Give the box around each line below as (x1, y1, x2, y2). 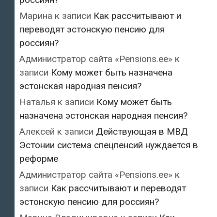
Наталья (19, 96, 55, 108)
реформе (19, 153, 58, 164)
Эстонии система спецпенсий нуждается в (19, 139, 198, 151)
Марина (19, 10, 52, 21)
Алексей (19, 125, 55, 137)
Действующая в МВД (96, 125, 188, 137)
